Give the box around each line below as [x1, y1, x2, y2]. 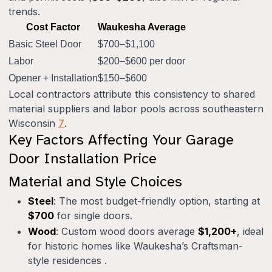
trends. [8, 5, 40, 18]
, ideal [237, 225, 263, 238]
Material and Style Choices [8, 172, 182, 191]
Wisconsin [8, 117, 58, 130]
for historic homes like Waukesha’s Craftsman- [28, 240, 243, 253]
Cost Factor [26, 22, 80, 33]
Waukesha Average [98, 22, 186, 33]
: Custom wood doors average [56, 225, 198, 238]
